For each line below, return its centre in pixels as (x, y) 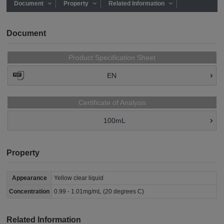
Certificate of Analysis (112, 102)
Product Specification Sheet (112, 57)
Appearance (29, 178)
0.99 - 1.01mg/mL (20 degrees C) (99, 191)
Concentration (29, 191)
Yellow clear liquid (79, 178)
